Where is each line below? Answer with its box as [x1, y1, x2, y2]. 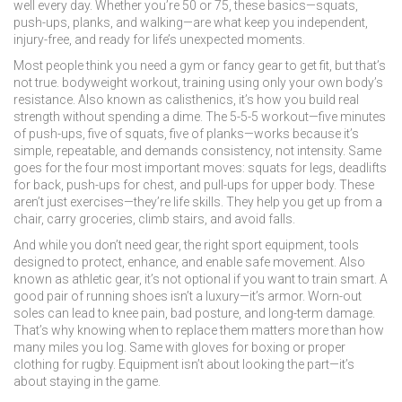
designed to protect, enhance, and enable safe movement [13, 255, 334, 269]
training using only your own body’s [183, 75, 383, 90]
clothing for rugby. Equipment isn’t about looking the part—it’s [13, 357, 354, 371]
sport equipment [232, 238, 324, 252]
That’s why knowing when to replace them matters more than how [13, 323, 384, 337]
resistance [13, 92, 73, 107]
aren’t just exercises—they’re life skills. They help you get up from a [13, 195, 382, 209]
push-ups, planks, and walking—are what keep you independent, [13, 15, 368, 30]
